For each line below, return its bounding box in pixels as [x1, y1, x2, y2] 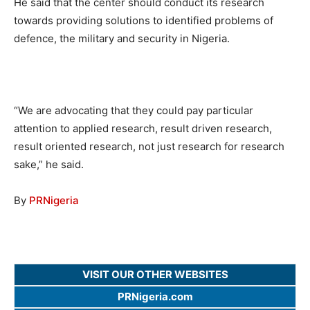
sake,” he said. [14, 158, 84, 172]
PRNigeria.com [117, 290, 193, 304]
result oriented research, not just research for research [14, 140, 284, 154]
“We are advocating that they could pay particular [14, 104, 253, 118]
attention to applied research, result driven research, [14, 122, 272, 136]
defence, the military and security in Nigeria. [14, 32, 230, 46]
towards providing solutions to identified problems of [14, 14, 273, 28]
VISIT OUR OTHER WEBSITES [82, 268, 228, 282]
